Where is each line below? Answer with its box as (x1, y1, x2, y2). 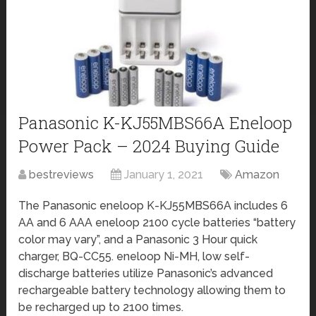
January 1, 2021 (124, 167, 204, 181)
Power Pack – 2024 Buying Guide (18, 134, 280, 157)
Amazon (235, 167, 280, 181)
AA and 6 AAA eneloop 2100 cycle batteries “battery (18, 215, 296, 229)
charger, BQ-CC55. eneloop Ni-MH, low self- (18, 249, 250, 263)
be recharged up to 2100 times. (18, 300, 184, 314)
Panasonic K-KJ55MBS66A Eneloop (18, 111, 293, 134)
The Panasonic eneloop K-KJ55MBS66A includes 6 (18, 198, 288, 212)
